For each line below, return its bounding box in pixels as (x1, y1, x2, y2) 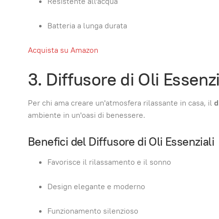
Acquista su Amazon (28, 45, 98, 55)
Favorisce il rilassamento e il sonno (47, 157, 171, 167)
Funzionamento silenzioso (47, 206, 138, 216)
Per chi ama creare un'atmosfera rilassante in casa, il (28, 97, 214, 108)
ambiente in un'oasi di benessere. (28, 109, 145, 120)
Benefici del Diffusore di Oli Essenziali (28, 133, 214, 149)
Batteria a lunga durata (47, 21, 127, 31)
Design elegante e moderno (47, 181, 145, 192)
